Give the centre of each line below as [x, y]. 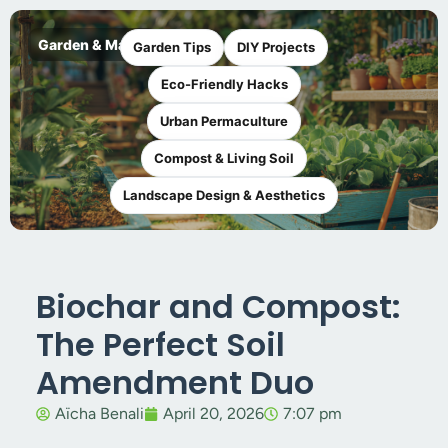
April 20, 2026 [213, 413]
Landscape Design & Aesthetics [224, 195]
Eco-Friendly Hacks [224, 84]
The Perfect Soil [160, 344]
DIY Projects [276, 47]
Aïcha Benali [99, 413]
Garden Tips [172, 47]
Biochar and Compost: [218, 306]
